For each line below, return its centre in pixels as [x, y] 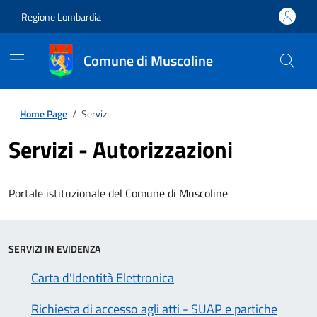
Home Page [44, 114]
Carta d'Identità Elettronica [103, 278]
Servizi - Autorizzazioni [121, 149]
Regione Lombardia [61, 16]
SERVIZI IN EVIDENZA [54, 249]
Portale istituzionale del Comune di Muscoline [118, 193]
